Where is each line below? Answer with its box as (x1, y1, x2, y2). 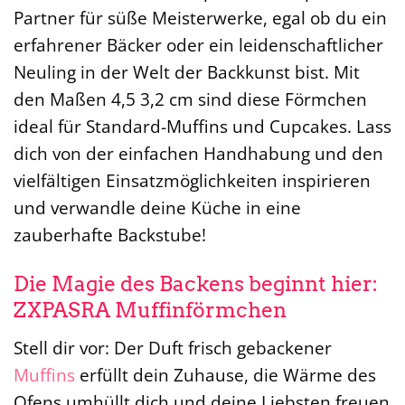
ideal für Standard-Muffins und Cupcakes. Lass (14, 114, 391, 139)
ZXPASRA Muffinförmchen (14, 297, 287, 324)
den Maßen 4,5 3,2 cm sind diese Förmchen (14, 87, 367, 112)
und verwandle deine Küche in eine (14, 195, 301, 221)
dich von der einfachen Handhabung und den (14, 141, 383, 166)
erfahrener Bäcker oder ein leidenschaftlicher (14, 33, 383, 58)
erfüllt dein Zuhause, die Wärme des (75, 362, 376, 387)
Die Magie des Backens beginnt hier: (14, 271, 378, 297)
